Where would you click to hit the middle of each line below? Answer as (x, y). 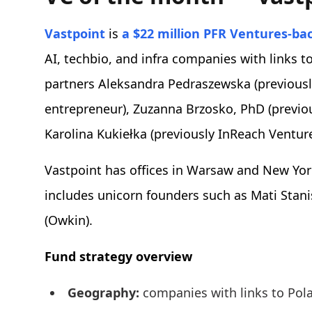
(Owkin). (70, 220)
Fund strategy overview (118, 257)
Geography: (105, 293)
